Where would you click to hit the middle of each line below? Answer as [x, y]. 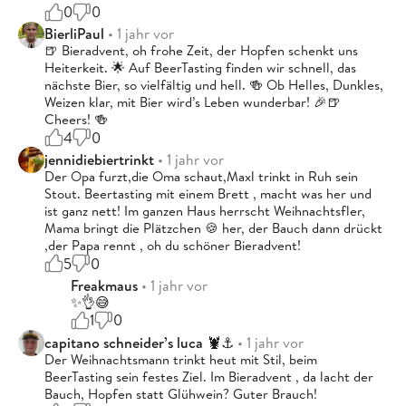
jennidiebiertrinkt [101, 160]
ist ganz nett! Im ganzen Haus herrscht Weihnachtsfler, [205, 211]
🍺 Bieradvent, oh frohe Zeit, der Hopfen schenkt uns [201, 51]
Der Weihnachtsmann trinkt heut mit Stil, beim [181, 359]
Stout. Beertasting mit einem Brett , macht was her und [208, 194]
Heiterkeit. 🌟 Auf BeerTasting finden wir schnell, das [200, 68]
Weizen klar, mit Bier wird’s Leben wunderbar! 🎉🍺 [193, 102]
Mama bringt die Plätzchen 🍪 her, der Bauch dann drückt [213, 228]
